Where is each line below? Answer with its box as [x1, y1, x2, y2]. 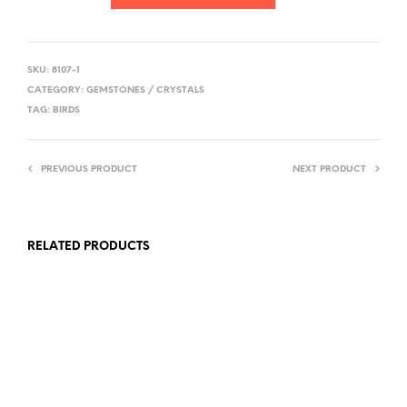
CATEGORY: [27, 85, 86, 96]
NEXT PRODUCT [293, 164, 366, 175]
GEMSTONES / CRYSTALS [86, 85, 204, 96]
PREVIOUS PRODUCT [41, 164, 137, 175]
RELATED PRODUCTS [27, 241, 150, 253]
